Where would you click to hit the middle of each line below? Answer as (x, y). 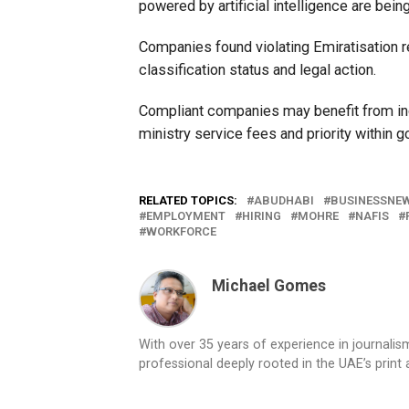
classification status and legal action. (258, 70)
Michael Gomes (269, 286)
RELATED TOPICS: (188, 201)
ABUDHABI (284, 201)
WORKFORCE (181, 232)
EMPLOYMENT (186, 216)
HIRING (262, 216)
